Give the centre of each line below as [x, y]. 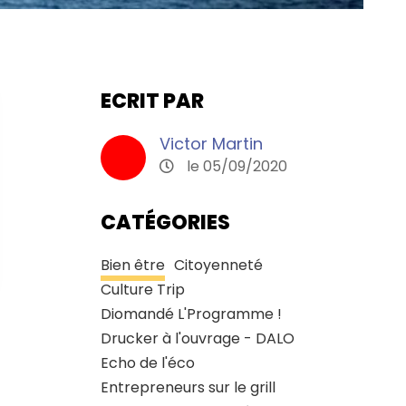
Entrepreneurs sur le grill [188, 387]
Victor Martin [211, 143]
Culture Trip [142, 289]
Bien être [132, 265]
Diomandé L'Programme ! [191, 314]
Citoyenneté [218, 265]
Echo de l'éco [147, 362]
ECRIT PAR [152, 101]
